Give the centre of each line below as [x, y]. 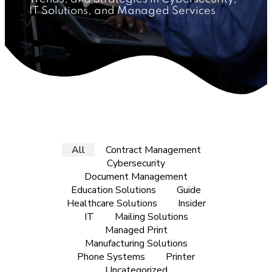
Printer [180, 257]
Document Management [136, 177]
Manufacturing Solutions [136, 243]
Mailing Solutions [151, 217]
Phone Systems [111, 257]
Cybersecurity [136, 163]
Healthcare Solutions [112, 203]
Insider [192, 203]
